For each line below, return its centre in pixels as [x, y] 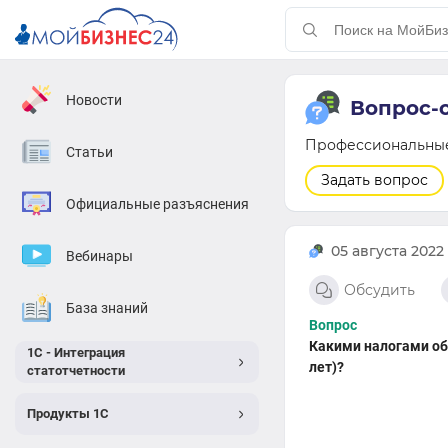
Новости [94, 99]
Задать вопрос [374, 180]
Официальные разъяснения [157, 203]
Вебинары [99, 255]
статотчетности [76, 370]
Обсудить [379, 290]
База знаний [107, 307]
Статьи [89, 151]
